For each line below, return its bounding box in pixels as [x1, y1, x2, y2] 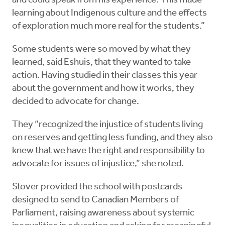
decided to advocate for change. [12, 97, 139, 107]
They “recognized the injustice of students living [12, 120, 203, 130]
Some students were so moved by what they [12, 45, 191, 55]
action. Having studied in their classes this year [12, 71, 197, 81]
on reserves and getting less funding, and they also [12, 133, 213, 143]
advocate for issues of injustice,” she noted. [12, 159, 184, 169]
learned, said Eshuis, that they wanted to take [12, 58, 191, 68]
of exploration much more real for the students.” [12, 22, 205, 32]
